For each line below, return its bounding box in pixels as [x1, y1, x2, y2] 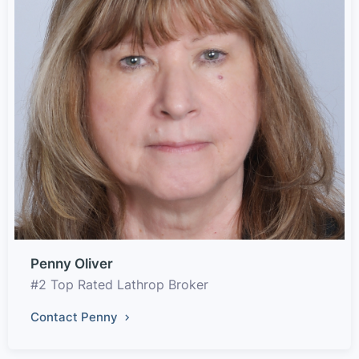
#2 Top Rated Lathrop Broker [30, 276, 208, 292]
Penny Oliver [30, 255, 113, 272]
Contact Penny [30, 309, 121, 325]
